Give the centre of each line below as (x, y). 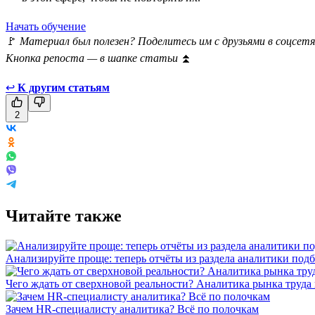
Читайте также (64, 216)
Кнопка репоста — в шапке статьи (93, 58)
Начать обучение (46, 26)
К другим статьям (64, 87)
